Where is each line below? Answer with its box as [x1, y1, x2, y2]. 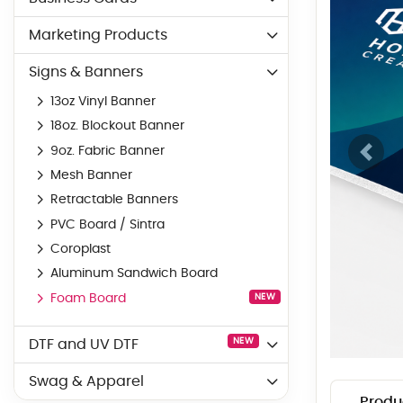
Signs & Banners [29, 64, 143, 79]
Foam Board [50, 291, 126, 305]
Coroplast [50, 243, 111, 256]
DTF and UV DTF [29, 336, 139, 352]
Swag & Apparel [29, 373, 144, 389]
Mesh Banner [50, 168, 132, 182]
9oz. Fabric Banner [50, 144, 165, 157]
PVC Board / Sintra [50, 218, 165, 231]
